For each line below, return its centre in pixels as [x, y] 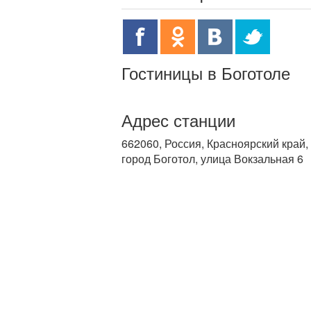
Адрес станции [178, 120]
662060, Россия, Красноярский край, [215, 143]
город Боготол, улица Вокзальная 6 [212, 159]
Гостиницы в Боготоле [206, 73]
